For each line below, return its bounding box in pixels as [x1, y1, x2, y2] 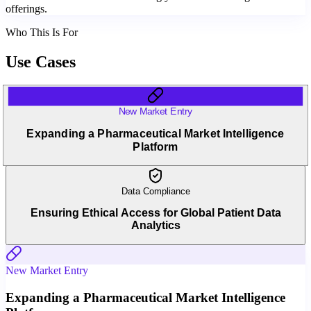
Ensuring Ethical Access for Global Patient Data [30, 207, 281, 219]
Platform [133, 140, 178, 152]
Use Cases [6, 52, 76, 71]
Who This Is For [6, 26, 78, 38]
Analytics [131, 219, 180, 232]
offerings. [6, 2, 47, 15]
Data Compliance [121, 185, 190, 196]
